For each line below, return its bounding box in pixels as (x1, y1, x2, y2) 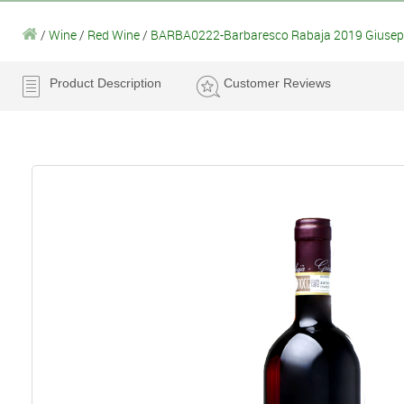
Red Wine (87, 25, 142, 43)
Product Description (50, 75, 161, 90)
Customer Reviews (224, 75, 331, 90)
